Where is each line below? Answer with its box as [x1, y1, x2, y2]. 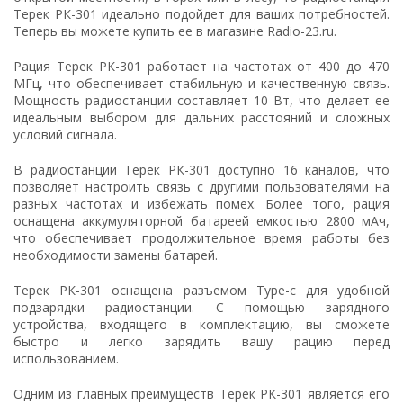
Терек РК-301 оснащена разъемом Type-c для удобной [13, 282, 390, 299]
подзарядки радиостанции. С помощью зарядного [13, 299, 390, 316]
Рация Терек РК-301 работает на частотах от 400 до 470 [13, 58, 390, 75]
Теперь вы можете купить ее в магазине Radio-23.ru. [13, 22, 336, 40]
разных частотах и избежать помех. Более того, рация [13, 195, 390, 212]
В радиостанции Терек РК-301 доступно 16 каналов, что [13, 161, 390, 178]
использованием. [13, 350, 119, 367]
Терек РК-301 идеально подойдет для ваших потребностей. [13, 5, 390, 22]
